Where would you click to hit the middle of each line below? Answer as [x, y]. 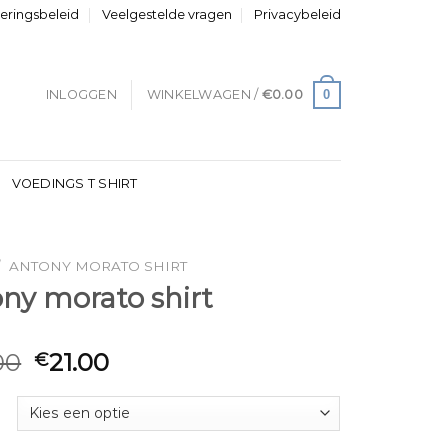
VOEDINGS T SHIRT [74, 183]
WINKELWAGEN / [204, 94]
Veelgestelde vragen [166, 14]
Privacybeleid [297, 14]
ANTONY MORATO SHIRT [98, 266]
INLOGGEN [81, 94]
